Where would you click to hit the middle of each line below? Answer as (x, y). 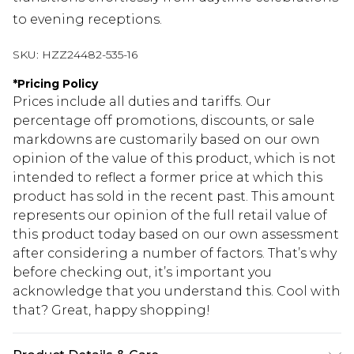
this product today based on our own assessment (176, 235)
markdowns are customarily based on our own (166, 140)
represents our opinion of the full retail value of (170, 216)
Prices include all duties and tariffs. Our (142, 102)
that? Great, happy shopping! (111, 311)
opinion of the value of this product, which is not (174, 159)
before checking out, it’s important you (142, 273)
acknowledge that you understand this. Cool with (177, 292)
